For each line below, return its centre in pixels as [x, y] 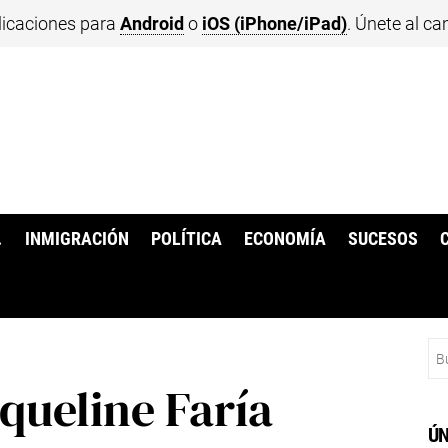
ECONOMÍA [285, 239]
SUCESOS [383, 239]
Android [152, 23]
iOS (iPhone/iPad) [274, 23]
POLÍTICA [186, 239]
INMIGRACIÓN [76, 239]
